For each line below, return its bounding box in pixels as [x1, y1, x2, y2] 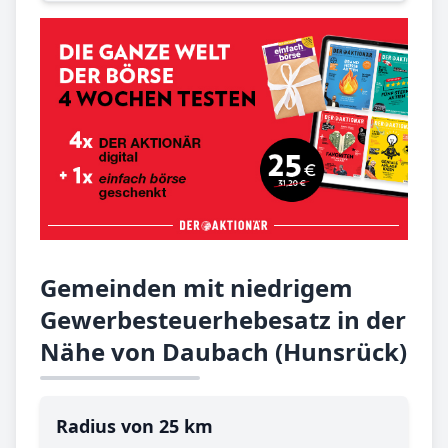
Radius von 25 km [56, 413, 213, 438]
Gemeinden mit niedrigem [40, 270, 353, 304]
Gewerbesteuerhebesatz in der [40, 302, 406, 336]
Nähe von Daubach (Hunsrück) [40, 334, 407, 368]
